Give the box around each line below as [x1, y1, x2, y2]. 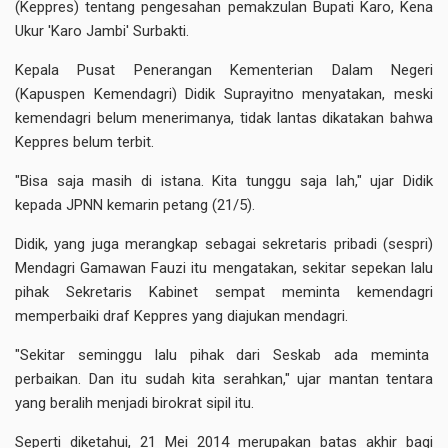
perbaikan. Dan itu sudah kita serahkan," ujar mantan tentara [15, 370, 433, 388]
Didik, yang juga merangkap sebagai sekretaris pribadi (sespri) [15, 235, 433, 253]
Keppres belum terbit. [15, 133, 154, 151]
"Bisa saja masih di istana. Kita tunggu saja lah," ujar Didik [15, 172, 433, 190]
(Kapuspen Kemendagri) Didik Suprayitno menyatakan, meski [15, 85, 433, 103]
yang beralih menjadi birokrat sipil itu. [15, 394, 254, 412]
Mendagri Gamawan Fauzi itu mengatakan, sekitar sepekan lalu [15, 259, 433, 277]
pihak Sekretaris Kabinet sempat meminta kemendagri [15, 283, 433, 301]
